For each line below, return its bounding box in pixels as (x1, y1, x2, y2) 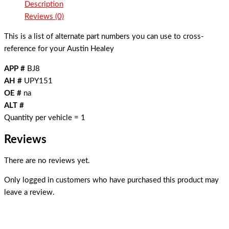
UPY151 (22, 77, 53, 85)
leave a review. (4, 189, 55, 197)
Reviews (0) (25, 13, 64, 21)
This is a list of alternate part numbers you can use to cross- (4, 33, 204, 40)
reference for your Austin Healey (4, 45, 114, 53)
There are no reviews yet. (4, 156, 90, 165)
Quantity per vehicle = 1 (4, 113, 85, 122)
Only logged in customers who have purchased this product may (4, 176, 219, 185)
